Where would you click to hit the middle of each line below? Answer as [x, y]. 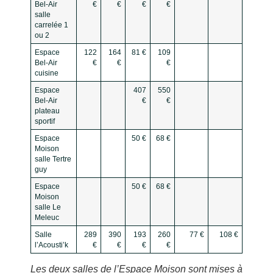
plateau [47, 111]
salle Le [48, 207]
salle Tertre [53, 159]
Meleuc [47, 217]
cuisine [46, 73]
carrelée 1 [51, 25]
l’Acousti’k [51, 245]
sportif [44, 121]
